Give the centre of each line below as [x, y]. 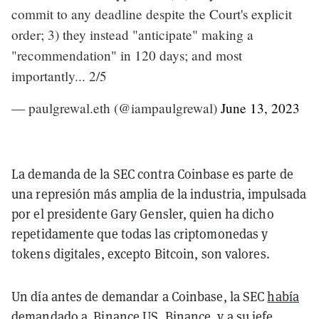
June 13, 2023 [260, 108]
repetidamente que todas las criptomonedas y [140, 233]
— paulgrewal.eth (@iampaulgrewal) [116, 108]
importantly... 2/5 [59, 75]
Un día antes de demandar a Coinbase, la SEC [140, 296]
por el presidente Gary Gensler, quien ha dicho [143, 213]
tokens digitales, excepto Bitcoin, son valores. [141, 253]
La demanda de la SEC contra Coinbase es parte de [152, 173]
